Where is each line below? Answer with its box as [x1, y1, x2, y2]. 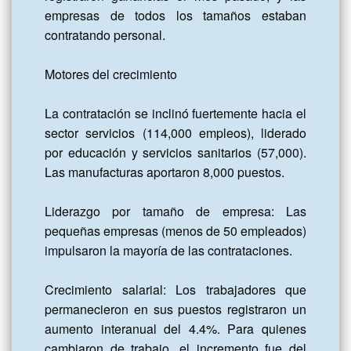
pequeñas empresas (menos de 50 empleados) [45, 222, 306, 241]
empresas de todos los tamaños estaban [45, 6, 306, 25]
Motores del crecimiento [45, 65, 177, 84]
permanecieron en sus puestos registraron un [45, 300, 306, 319]
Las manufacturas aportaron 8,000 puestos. [45, 163, 284, 182]
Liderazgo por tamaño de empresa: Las [45, 202, 306, 221]
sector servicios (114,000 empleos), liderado [45, 124, 306, 143]
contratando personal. [45, 26, 165, 45]
